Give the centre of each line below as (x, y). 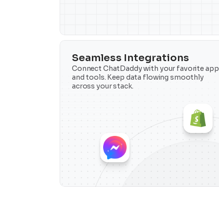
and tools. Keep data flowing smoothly (138, 77)
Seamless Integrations (131, 58)
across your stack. (103, 86)
